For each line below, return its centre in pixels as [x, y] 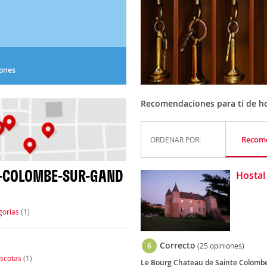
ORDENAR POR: [175, 140]
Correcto [177, 246]
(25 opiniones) [221, 246]
